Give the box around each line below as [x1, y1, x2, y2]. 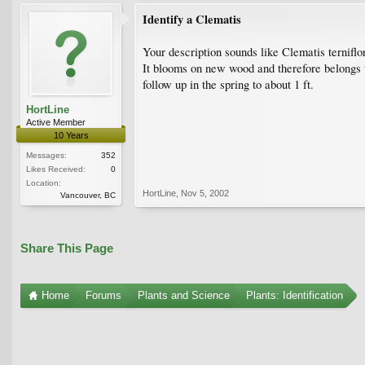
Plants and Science [138, 288, 230, 301]
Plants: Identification [246, 288, 343, 301]
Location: [26, 178, 61, 187]
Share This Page [20, 241, 113, 255]
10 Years [53, 130, 89, 140]
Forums [86, 288, 121, 301]
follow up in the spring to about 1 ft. [143, 76, 314, 92]
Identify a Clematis [143, 10, 241, 28]
